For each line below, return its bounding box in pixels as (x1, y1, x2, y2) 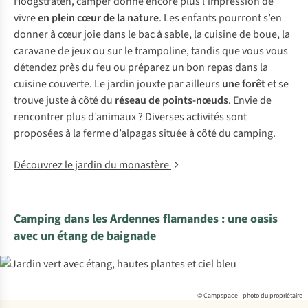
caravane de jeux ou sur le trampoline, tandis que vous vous (14, 43, 288, 58)
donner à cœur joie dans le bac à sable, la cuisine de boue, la (14, 27, 290, 42)
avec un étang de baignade (14, 228, 156, 245)
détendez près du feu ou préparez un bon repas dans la (14, 60, 268, 75)
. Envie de (228, 93, 272, 108)
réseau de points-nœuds (115, 93, 228, 108)
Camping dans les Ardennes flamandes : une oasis (14, 210, 278, 228)
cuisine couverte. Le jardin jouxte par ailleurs (14, 76, 222, 91)
